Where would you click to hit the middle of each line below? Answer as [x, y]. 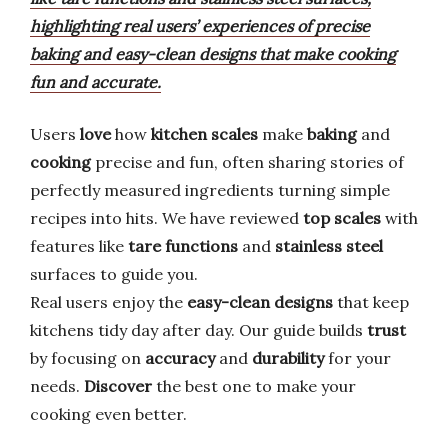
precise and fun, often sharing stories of [247, 162]
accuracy [180, 358]
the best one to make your [254, 386]
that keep [371, 302]
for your [357, 358]
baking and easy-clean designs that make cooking [213, 54]
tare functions [183, 246]
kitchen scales [204, 134]
